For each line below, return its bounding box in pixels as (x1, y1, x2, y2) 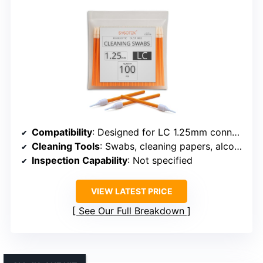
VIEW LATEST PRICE (90, 186, 173, 197)
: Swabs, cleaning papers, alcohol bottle (100, 140, 234, 153)
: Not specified (127, 154, 193, 167)
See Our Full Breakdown (79, 205, 184, 217)
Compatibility (32, 126, 92, 139)
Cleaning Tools (32, 140, 100, 153)
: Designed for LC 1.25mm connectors (92, 126, 232, 139)
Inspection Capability (32, 154, 127, 167)
